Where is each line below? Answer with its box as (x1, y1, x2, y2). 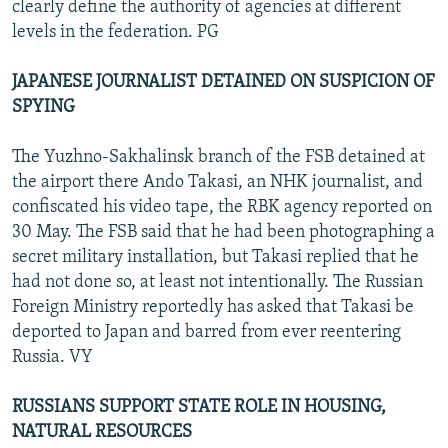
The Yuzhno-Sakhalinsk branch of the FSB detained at (12, 147, 425, 167)
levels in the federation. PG (12, 22, 219, 42)
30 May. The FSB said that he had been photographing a (12, 222, 435, 242)
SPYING (12, 97, 75, 117)
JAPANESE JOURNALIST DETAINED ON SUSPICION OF (12, 72, 434, 92)
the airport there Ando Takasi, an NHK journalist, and (12, 172, 423, 192)
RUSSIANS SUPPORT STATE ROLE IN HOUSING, (12, 397, 386, 417)
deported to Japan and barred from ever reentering (12, 322, 401, 342)
